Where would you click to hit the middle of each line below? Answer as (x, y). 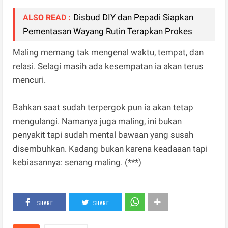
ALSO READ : (47, 18)
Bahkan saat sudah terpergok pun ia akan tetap (103, 108)
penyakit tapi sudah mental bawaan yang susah (103, 135)
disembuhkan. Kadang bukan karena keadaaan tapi (110, 149)
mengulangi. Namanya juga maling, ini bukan (97, 121)
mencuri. (31, 80)
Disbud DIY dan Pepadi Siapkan (134, 18)
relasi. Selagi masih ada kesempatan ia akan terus (108, 66)
